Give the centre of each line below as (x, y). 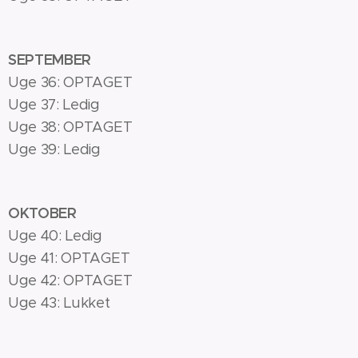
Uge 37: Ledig (54, 105)
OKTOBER (42, 213)
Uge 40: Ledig (57, 236)
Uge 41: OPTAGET (69, 258)
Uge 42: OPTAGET (70, 280)
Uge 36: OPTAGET (70, 82)
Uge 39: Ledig (54, 149)
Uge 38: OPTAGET (70, 127)
